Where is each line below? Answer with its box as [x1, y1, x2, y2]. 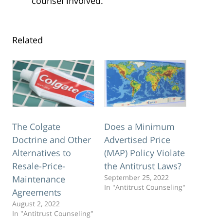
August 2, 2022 [12, 199, 60, 209]
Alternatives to [12, 147, 71, 159]
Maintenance [12, 173, 65, 185]
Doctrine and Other [12, 134, 91, 146]
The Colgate [12, 121, 60, 133]
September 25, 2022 [104, 173, 169, 182]
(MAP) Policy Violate [104, 147, 185, 159]
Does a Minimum [104, 121, 175, 133]
